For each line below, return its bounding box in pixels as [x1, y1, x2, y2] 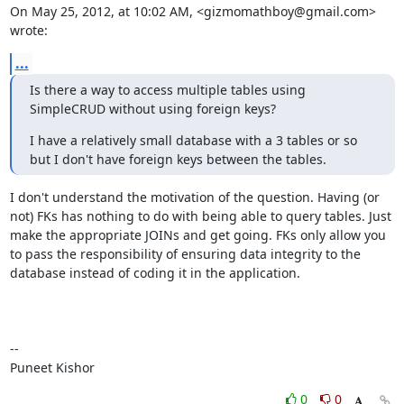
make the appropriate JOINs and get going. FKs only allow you [9, 226, 386, 243]
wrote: [9, 22, 48, 39]
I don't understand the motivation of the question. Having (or [9, 188, 380, 206]
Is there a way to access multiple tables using [29, 81, 306, 98]
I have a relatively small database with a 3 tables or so [29, 132, 357, 149]
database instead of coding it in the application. [9, 264, 300, 281]
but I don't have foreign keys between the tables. [29, 151, 326, 168]
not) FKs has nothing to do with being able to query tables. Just [9, 207, 391, 225]
